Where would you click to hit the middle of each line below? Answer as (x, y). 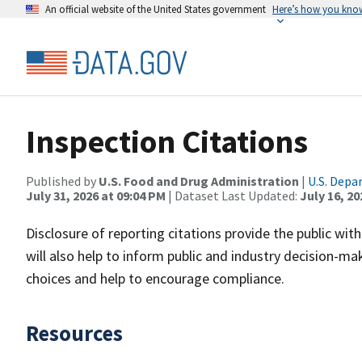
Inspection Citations (167, 141)
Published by (62, 181)
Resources (74, 333)
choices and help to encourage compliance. (155, 278)
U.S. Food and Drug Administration (199, 181)
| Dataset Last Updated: (233, 196)
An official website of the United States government (156, 9)
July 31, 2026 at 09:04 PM (96, 196)
